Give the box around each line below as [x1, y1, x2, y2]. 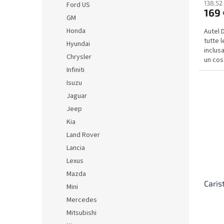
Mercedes [66, 195, 97, 205]
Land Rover [66, 130, 100, 140]
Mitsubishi [66, 208, 96, 218]
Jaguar [66, 91, 87, 101]
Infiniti [66, 65, 84, 75]
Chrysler [66, 52, 91, 62]
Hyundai [66, 39, 90, 49]
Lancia [66, 143, 85, 153]
